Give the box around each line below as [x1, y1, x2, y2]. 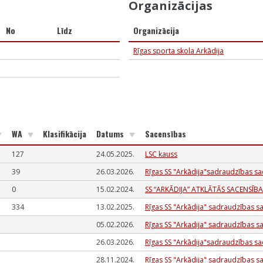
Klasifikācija [43, 127, 86, 140]
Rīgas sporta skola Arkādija [133, 46, 224, 56]
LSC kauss [145, 149, 177, 159]
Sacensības [145, 127, 186, 140]
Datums [96, 127, 126, 140]
